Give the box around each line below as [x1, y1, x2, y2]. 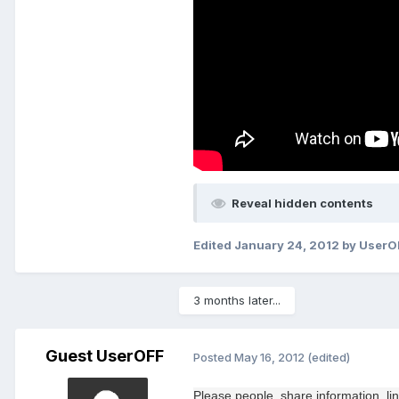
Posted [193, 349, 234, 364]
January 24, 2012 [234, 238, 339, 253]
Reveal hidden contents [232, 196, 373, 211]
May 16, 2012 [234, 349, 305, 364]
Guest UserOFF [45, 346, 164, 366]
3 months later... [193, 293, 281, 308]
